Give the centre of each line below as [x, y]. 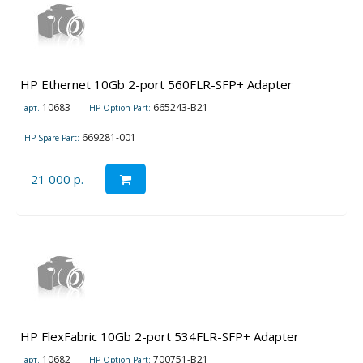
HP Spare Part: [52, 138]
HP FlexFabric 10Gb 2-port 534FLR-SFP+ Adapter [160, 337]
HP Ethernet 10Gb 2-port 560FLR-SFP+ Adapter [156, 85]
